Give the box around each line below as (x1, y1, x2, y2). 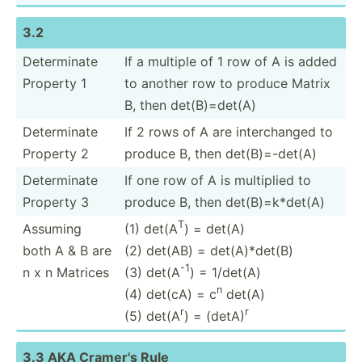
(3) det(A (124, 263, 180, 280)
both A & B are (23, 242, 112, 259)
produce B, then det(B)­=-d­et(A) (124, 145, 317, 162)
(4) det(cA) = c (124, 285, 217, 302)
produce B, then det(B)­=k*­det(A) (124, 193, 325, 210)
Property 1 (23, 74, 86, 91)
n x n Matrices (23, 263, 109, 280)
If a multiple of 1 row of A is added (124, 53, 337, 69)
